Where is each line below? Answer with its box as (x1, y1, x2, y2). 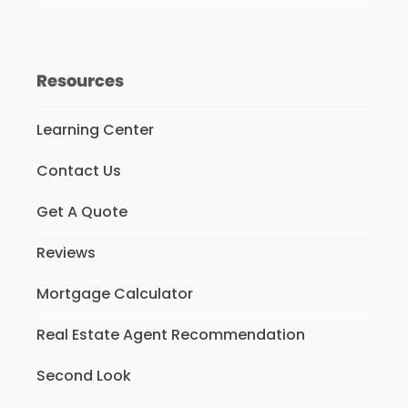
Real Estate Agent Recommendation (36, 324, 305, 346)
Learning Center (36, 119, 154, 141)
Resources (36, 69, 124, 93)
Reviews (36, 242, 96, 264)
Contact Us (36, 160, 121, 182)
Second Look (36, 365, 131, 387)
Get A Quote (36, 201, 127, 223)
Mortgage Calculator (36, 283, 193, 305)
